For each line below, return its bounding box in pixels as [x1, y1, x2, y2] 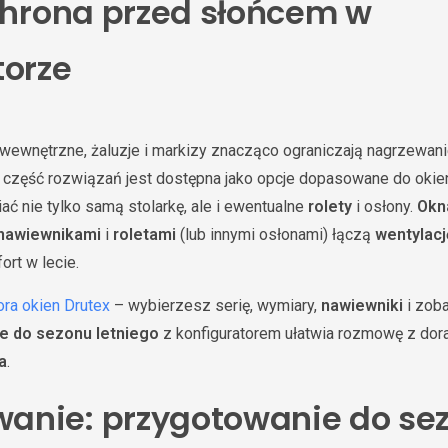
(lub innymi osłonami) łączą [176, 225, 375, 244]
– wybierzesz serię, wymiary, [110, 296, 321, 315]
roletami [113, 225, 176, 244]
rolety [308, 197, 352, 216]
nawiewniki [321, 296, 403, 315]
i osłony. [352, 197, 417, 216]
